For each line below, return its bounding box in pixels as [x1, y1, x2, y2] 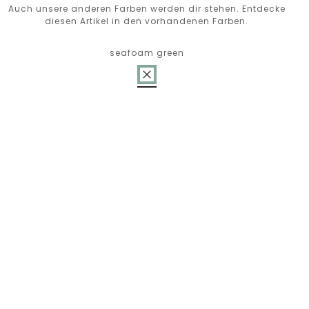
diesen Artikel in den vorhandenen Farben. [45, 15, 249, 27]
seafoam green [109, 47, 184, 59]
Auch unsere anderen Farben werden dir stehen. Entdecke [8, 3, 286, 14]
